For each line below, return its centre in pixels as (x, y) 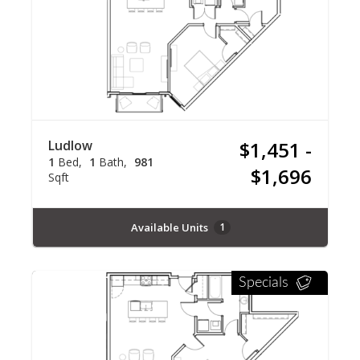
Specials (264, 283)
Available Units (170, 227)
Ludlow (70, 145)
